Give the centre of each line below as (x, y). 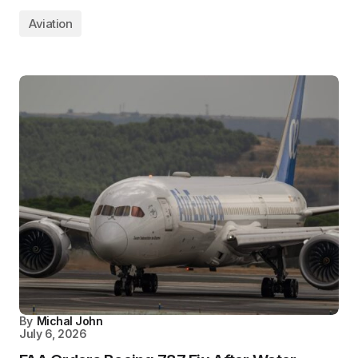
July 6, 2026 (53, 334)
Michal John (70, 321)
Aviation (51, 24)
